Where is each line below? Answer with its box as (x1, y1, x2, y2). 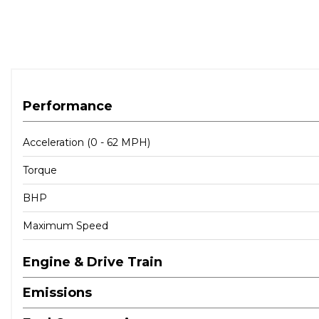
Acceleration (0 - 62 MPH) (23, 135, 150, 149)
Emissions (23, 284, 92, 300)
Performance (23, 98, 113, 114)
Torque (23, 163, 57, 177)
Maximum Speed (23, 219, 108, 232)
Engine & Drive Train (23, 253, 162, 270)
